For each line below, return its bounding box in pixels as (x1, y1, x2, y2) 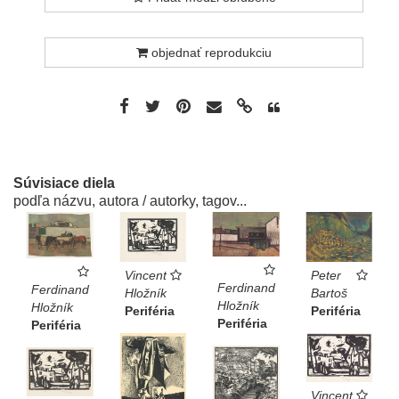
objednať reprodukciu (148, 45, 272, 60)
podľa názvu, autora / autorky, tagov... (13, 192, 247, 208)
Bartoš (310, 285, 347, 300)
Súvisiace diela (13, 175, 115, 191)
